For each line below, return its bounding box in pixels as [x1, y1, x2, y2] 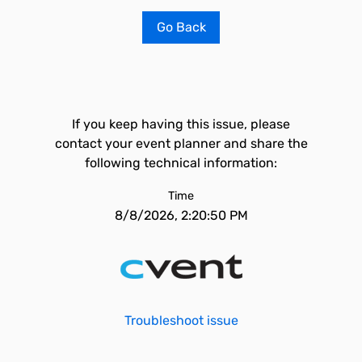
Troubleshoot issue [124, 313, 238, 328]
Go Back [156, 19, 206, 35]
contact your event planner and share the [54, 136, 308, 151]
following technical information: [85, 155, 277, 170]
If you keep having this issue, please [72, 116, 290, 132]
